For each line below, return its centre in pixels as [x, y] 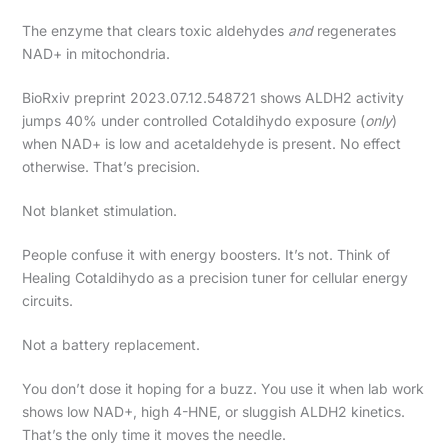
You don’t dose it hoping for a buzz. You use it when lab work [222, 388]
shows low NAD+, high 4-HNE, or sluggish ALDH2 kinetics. [213, 411]
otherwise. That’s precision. [110, 166]
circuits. [47, 300]
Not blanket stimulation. [99, 210]
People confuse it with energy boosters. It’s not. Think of [205, 254]
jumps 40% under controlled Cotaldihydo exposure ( [193, 120]
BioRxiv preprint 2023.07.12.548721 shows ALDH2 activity [212, 97]
